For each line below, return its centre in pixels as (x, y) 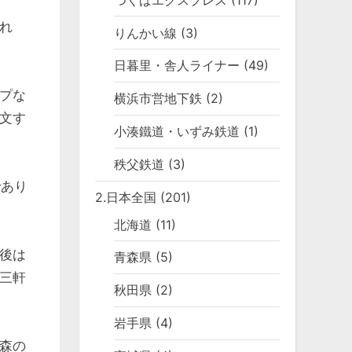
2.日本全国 (126, 198)
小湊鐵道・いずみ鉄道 (177, 132)
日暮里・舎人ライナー (177, 66)
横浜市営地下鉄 (158, 99)
